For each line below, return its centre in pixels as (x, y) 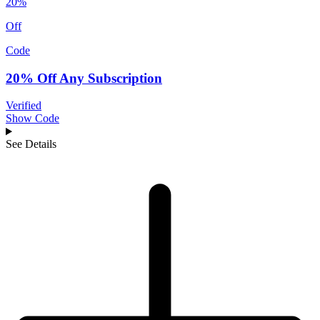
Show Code (32, 119)
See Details (31, 144)
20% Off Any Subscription (84, 78)
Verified (24, 106)
